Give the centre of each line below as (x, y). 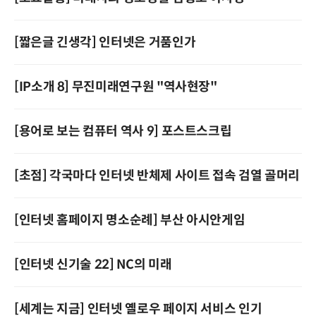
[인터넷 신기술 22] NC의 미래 (93, 265)
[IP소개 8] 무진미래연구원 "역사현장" (116, 87)
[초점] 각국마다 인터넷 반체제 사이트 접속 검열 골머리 (157, 176)
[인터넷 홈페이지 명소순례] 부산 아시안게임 (130, 220)
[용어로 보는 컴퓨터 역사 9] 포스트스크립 (123, 131)
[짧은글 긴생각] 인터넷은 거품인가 (105, 42)
